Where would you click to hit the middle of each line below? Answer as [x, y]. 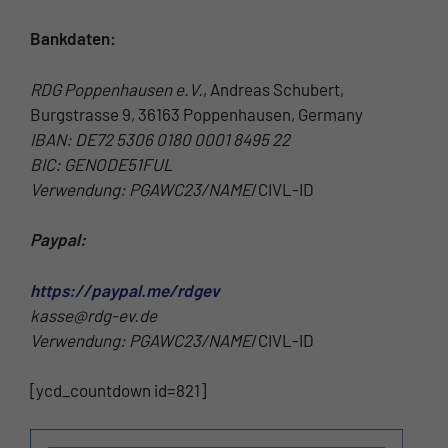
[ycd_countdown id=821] [118, 390]
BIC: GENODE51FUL [101, 163]
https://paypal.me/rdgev [125, 289]
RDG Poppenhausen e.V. [116, 88]
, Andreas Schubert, [273, 88]
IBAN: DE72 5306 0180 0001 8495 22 [160, 138]
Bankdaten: [73, 38]
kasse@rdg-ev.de [93, 314]
